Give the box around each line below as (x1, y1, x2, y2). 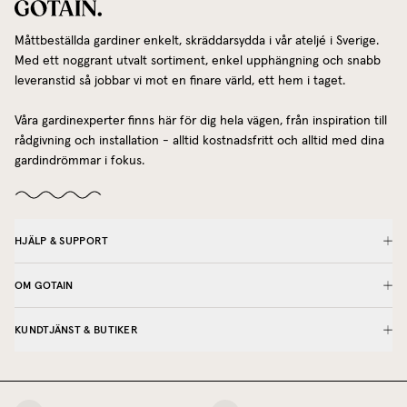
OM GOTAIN (15, 277, 74, 292)
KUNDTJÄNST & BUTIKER (15, 322, 138, 336)
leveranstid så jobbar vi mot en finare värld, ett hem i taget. (15, 74, 345, 87)
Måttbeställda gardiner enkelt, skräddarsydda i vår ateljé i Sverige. (15, 34, 379, 47)
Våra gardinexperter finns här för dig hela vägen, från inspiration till (15, 114, 387, 127)
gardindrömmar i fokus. (15, 154, 144, 167)
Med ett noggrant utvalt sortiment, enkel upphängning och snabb (15, 54, 381, 67)
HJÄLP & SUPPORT (15, 233, 109, 247)
